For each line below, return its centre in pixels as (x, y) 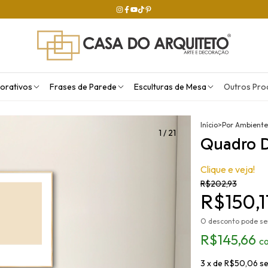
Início (209, 124)
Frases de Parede (83, 86)
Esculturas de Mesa (170, 86)
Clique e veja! (227, 169)
